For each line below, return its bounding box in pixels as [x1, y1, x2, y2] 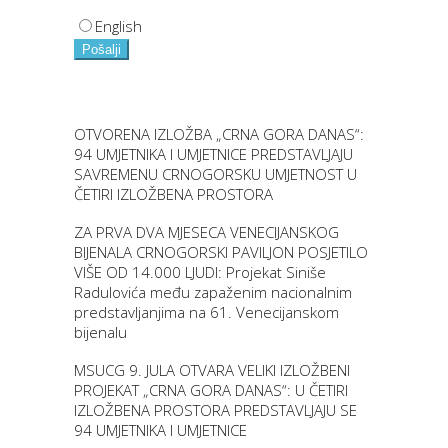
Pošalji [82, 42, 121, 58]
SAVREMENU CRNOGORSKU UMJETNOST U [74, 164, 357, 185]
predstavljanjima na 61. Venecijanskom [74, 302, 339, 323]
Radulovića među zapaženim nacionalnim [74, 282, 352, 303]
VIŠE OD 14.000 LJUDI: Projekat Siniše [74, 262, 326, 283]
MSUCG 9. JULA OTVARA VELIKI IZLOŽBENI [74, 360, 350, 381]
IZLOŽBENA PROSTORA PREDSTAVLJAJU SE [74, 400, 357, 421]
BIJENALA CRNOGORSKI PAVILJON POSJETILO [74, 242, 368, 263]
